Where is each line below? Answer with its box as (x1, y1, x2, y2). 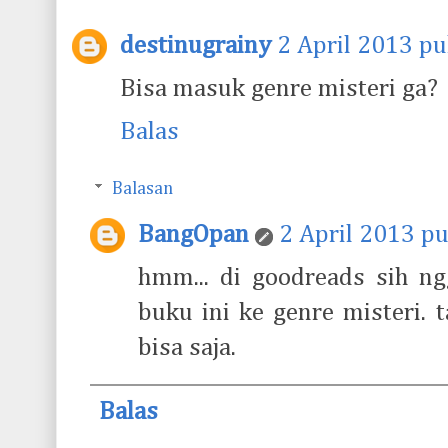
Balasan (111, 180, 173, 198)
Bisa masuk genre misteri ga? (120, 76, 438, 102)
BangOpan (138, 222, 249, 248)
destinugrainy (120, 33, 271, 59)
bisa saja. (138, 335, 236, 361)
